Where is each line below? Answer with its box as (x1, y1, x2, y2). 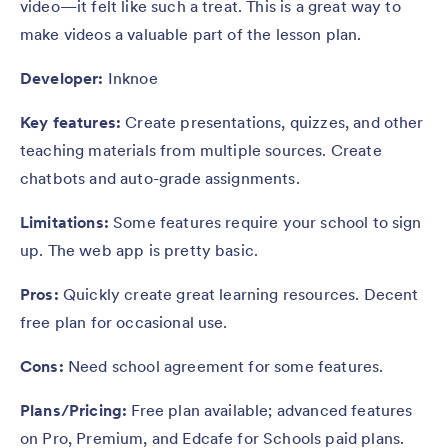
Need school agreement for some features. (67, 356, 388, 377)
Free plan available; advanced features (131, 400, 413, 421)
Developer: (20, 68, 104, 89)
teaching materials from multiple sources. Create (20, 140, 382, 161)
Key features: (20, 112, 126, 133)
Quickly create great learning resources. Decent (62, 284, 419, 305)
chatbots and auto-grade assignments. (20, 168, 304, 189)
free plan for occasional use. (20, 312, 232, 333)
